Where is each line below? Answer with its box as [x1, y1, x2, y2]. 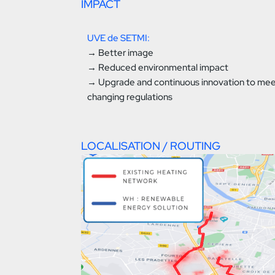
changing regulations [87, 91, 172, 104]
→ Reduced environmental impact [87, 61, 228, 74]
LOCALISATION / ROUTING [81, 139, 220, 153]
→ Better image [87, 47, 153, 60]
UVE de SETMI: [87, 32, 150, 45]
